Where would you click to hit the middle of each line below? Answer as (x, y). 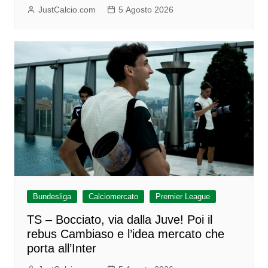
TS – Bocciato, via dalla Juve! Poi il (119, 219)
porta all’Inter (61, 248)
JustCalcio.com (67, 9)
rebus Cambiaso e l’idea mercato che (125, 234)
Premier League (182, 196)
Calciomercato (113, 196)
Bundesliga (52, 196)
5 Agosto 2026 (146, 9)
